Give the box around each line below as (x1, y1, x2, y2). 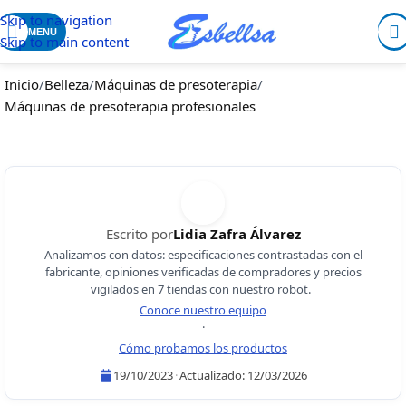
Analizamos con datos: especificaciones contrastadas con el (43, 246, 362, 263)
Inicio (5, 75, 39, 93)
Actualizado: (179, 367, 247, 383)
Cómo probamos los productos (119, 340, 287, 356)
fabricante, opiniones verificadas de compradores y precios (44, 264, 362, 280)
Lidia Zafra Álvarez (172, 225, 301, 243)
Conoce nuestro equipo (140, 302, 266, 318)
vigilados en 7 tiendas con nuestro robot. (90, 281, 316, 297)
